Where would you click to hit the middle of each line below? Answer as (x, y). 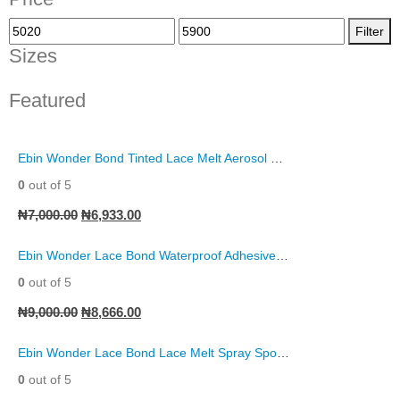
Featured (47, 100)
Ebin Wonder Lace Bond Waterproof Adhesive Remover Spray (282, 255)
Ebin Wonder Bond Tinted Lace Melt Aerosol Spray (277, 158)
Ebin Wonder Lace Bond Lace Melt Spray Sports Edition (283, 352)
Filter (370, 31)
